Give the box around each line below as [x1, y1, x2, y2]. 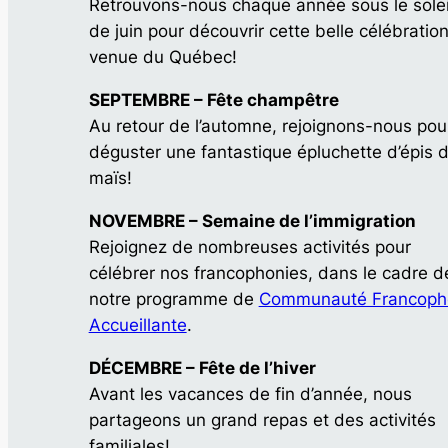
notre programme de [88, 288, 259, 309]
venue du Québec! [88, 46, 237, 67]
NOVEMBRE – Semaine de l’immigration [88, 210, 416, 231]
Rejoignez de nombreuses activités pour [88, 236, 411, 257]
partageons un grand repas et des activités [88, 409, 436, 430]
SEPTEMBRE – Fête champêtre [88, 89, 339, 110]
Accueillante [88, 314, 187, 335]
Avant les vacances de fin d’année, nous [88, 383, 412, 404]
